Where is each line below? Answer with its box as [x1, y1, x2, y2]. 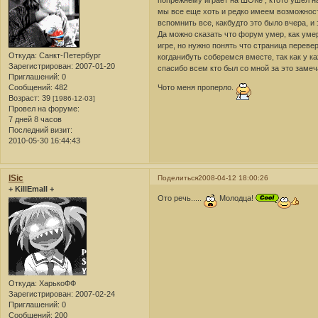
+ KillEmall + [9, 184, 54, 193]
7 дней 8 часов [9, 115, 62, 124]
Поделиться [158, 173, 199, 182]
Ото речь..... [158, 194, 204, 203]
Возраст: [9, 94, 40, 103]
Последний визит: [9, 126, 72, 135]
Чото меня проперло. [158, 83, 236, 92]
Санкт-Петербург [37, 51, 101, 60]
